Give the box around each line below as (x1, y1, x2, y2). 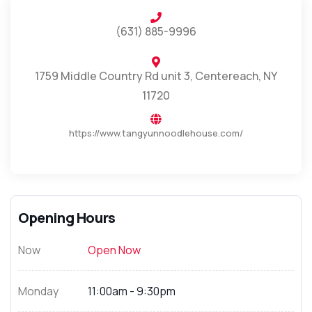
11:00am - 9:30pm (88, 283, 175, 299)
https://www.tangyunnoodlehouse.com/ (69, 127, 243, 139)
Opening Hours (18, 208, 116, 227)
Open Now (88, 242, 141, 258)
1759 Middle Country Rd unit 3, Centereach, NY (35, 68, 277, 84)
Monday (18, 283, 58, 299)
